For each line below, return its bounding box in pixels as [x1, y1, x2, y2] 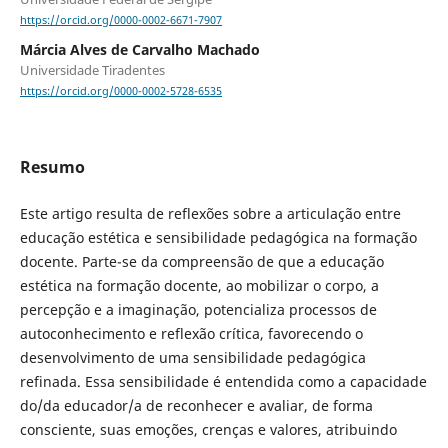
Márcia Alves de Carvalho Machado [19, 40, 260, 60]
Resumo [19, 155, 85, 178]
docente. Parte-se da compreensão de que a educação [19, 251, 384, 271]
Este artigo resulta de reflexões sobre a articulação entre [19, 203, 401, 223]
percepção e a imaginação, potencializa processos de [19, 299, 377, 319]
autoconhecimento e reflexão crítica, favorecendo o [19, 323, 363, 343]
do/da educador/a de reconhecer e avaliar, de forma [19, 395, 373, 415]
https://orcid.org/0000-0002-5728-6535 [19, 84, 222, 99]
